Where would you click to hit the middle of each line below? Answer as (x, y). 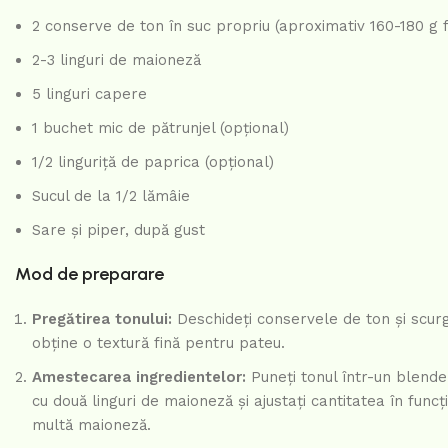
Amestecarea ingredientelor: (139, 377)
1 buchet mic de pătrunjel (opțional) (160, 128)
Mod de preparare (89, 274)
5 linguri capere (89, 94)
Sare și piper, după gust (118, 230)
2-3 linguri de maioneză (116, 60)
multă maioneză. (91, 425)
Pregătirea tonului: (102, 319)
